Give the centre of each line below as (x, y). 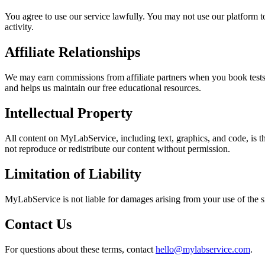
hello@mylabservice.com (203, 249)
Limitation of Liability (73, 174)
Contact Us (38, 224)
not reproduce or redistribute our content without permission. (117, 148)
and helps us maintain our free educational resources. (103, 88)
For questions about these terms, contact (80, 249)
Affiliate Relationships (72, 52)
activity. (19, 27)
